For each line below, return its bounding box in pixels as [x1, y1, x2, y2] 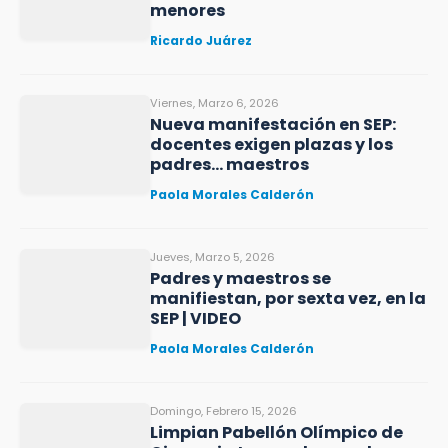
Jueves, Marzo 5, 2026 [150, 249, 275, 265]
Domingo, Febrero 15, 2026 [150, 403, 297, 419]
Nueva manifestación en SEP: [150, 113, 396, 136]
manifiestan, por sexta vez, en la [150, 287, 426, 310]
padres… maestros [150, 153, 309, 176]
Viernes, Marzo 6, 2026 [150, 95, 279, 111]
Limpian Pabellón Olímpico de [150, 421, 403, 444]
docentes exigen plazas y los [150, 133, 393, 156]
